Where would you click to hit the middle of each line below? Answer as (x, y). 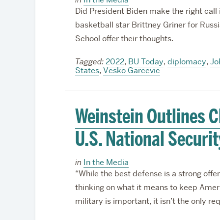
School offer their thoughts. (124, 39)
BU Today (146, 62)
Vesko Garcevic (131, 70)
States (87, 70)
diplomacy (187, 62)
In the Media (106, 162)
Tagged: (89, 62)
